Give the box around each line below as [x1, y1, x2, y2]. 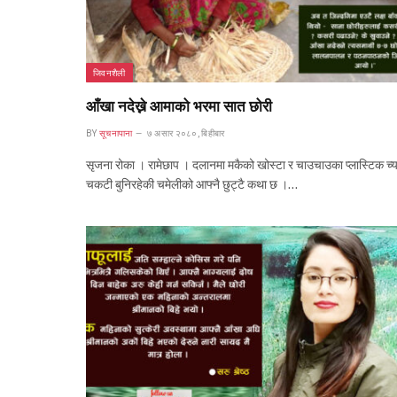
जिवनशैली [93, 67, 126, 79]
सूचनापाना [98, 128, 133, 139]
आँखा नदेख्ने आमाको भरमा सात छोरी [86, 97, 272, 116]
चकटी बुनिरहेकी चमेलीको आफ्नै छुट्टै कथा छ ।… [86, 177, 298, 192]
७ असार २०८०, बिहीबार [146, 128, 225, 139]
